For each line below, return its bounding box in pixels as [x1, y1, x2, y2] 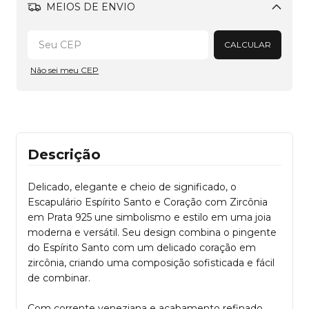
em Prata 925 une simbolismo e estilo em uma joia [28, 210, 271, 223]
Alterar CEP [220, 25, 268, 36]
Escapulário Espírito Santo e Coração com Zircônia [28, 195, 268, 208]
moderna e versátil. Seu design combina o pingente [28, 226, 277, 239]
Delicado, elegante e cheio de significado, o [28, 180, 237, 193]
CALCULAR [224, 39, 271, 50]
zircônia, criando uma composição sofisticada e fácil [28, 256, 275, 269]
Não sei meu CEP [30, 64, 99, 75]
